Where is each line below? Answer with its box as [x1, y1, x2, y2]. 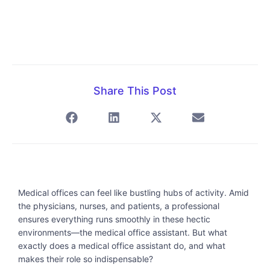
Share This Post [93, 84, 177, 97]
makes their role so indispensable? [18, 253, 153, 264]
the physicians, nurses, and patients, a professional [18, 200, 219, 211]
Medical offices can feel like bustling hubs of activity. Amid [18, 187, 249, 198]
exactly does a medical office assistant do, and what [18, 240, 225, 251]
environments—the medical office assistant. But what [18, 227, 227, 237]
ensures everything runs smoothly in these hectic [18, 213, 210, 224]
